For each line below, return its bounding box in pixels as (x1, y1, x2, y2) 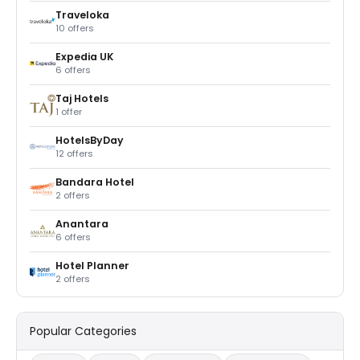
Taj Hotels (55, 91, 108, 105)
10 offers (55, 21, 94, 35)
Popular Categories (30, 322, 137, 339)
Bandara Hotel (55, 174, 134, 189)
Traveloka (55, 7, 109, 22)
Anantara (55, 216, 108, 231)
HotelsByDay (55, 133, 124, 147)
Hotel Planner (55, 258, 129, 272)
